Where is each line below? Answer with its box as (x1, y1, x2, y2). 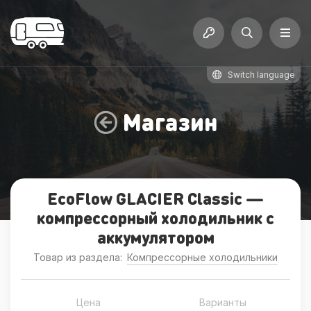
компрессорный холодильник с (37, 207, 274, 228)
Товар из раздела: (33, 251, 125, 263)
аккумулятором (96, 226, 215, 248)
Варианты (199, 296, 246, 308)
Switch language (228, 69, 295, 80)
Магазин (122, 107, 218, 137)
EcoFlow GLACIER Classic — (47, 187, 264, 209)
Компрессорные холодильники (127, 251, 278, 263)
